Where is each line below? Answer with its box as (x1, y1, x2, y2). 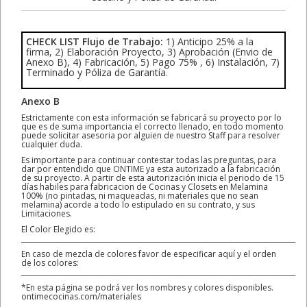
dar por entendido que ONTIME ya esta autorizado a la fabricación (21, 162, 280, 175)
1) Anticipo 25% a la (163, 34, 254, 48)
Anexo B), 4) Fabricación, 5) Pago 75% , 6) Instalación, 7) (26, 55, 280, 69)
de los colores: (21, 256, 79, 269)
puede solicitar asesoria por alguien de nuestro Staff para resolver (21, 129, 280, 141)
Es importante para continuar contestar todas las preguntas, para (21, 153, 276, 166)
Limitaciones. (21, 207, 72, 219)
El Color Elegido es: (21, 223, 95, 235)
